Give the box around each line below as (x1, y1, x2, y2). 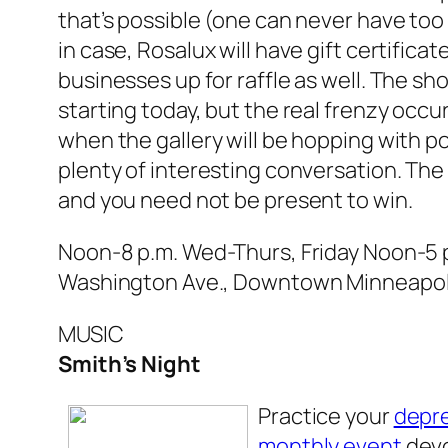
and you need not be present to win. (58, 185, 413, 216)
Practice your (258, 401, 394, 432)
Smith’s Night (58, 349, 201, 380)
